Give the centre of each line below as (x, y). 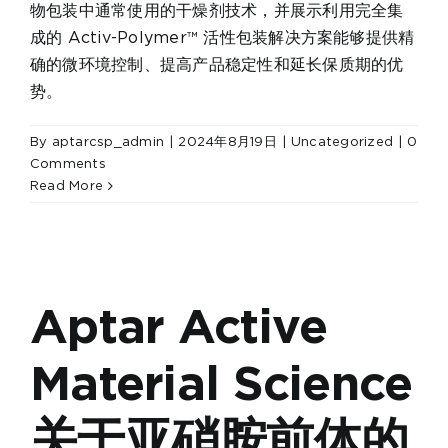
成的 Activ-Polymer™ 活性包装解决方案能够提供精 (222, 38)
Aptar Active (179, 326)
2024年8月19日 (227, 142)
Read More (67, 186)
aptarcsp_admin (108, 142)
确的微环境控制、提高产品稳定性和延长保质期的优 (217, 65)
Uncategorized (342, 142)
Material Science (221, 383)
